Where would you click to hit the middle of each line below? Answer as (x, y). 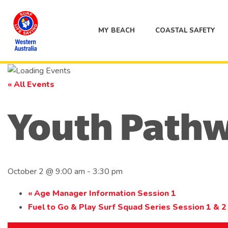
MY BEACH (117, 30)
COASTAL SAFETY (185, 30)
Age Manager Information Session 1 (104, 193)
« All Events (31, 85)
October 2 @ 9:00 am (46, 171)
